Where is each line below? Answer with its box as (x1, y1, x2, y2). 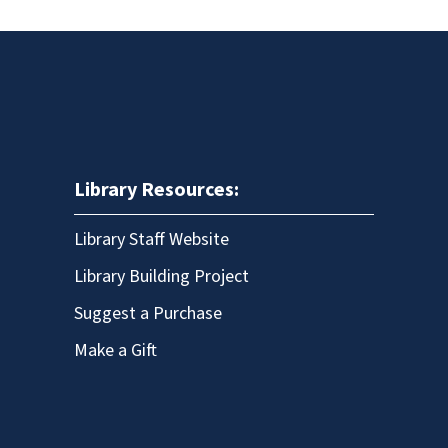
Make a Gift (74, 338, 157, 364)
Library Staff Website (74, 227, 229, 253)
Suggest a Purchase (74, 301, 222, 327)
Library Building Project (74, 264, 249, 290)
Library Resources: (74, 176, 239, 205)
